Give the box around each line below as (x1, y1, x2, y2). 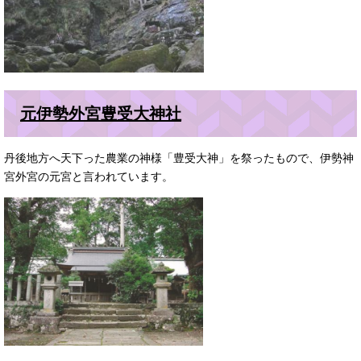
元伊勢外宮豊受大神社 (20, 105, 181, 122)
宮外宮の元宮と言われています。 (4, 171, 173, 183)
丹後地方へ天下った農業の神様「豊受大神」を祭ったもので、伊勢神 (4, 152, 354, 164)
